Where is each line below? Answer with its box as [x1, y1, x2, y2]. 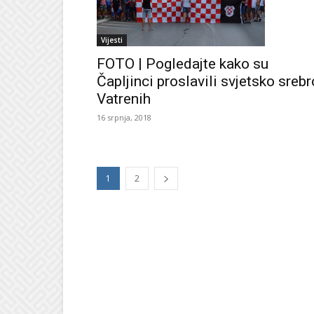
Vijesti [101, 35, 123, 46]
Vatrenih [97, 90, 151, 108]
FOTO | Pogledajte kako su [97, 55, 268, 73]
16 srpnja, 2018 [97, 112, 151, 123]
